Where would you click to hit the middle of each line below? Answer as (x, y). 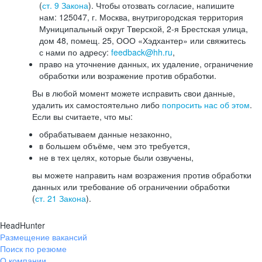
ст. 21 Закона (61, 198)
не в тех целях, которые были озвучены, (116, 157)
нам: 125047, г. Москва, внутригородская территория (141, 17)
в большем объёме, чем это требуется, (115, 146)
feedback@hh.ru (142, 52)
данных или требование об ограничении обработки (131, 187)
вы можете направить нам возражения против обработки (142, 175)
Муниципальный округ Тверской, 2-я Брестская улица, (144, 29)
